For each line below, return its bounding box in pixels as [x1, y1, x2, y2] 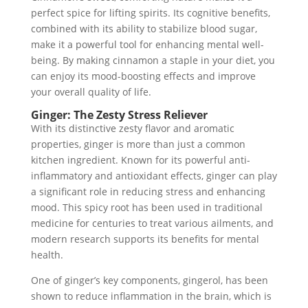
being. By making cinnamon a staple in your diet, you [30, 54, 275, 67]
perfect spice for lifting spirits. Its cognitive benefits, [30, 6, 270, 19]
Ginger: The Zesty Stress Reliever [30, 107, 208, 122]
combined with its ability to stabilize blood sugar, [30, 22, 257, 35]
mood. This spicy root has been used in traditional [30, 201, 263, 214]
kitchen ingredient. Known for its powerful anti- [30, 153, 250, 166]
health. [30, 248, 63, 261]
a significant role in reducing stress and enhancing [30, 185, 265, 198]
